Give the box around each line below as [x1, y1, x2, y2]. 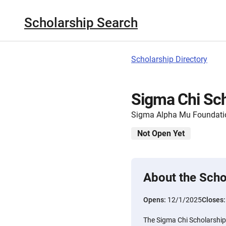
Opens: [143, 196, 167, 204]
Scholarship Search [24, 15, 138, 30]
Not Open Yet [137, 129, 185, 138]
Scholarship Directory [131, 54, 207, 64]
